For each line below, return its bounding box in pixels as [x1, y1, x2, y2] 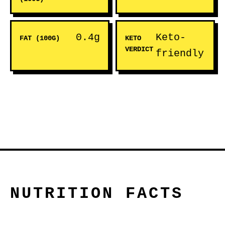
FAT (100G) [20, 34, 60, 42]
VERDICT [125, 45, 153, 53]
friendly [155, 48, 204, 59]
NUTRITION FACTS [10, 184, 183, 203]
